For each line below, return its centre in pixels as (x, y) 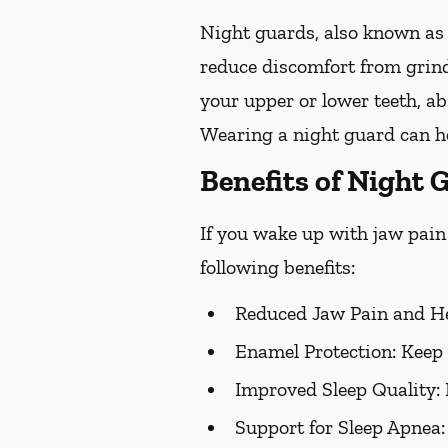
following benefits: (277, 267)
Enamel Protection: (315, 351)
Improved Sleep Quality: (337, 389)
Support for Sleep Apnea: (340, 427)
